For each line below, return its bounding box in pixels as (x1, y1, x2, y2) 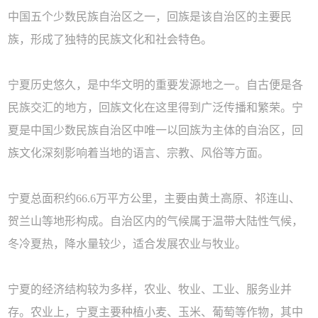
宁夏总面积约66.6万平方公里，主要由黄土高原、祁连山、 (8, 192, 301, 205)
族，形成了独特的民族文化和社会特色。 (8, 33, 213, 46)
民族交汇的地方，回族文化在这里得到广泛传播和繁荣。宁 (8, 102, 304, 114)
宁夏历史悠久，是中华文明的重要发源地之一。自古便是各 (8, 79, 304, 92)
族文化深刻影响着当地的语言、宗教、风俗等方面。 (8, 147, 270, 160)
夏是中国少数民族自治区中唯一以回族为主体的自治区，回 (8, 124, 304, 137)
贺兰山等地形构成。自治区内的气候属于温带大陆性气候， (8, 215, 304, 228)
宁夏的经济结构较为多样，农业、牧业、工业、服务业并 (8, 283, 292, 296)
